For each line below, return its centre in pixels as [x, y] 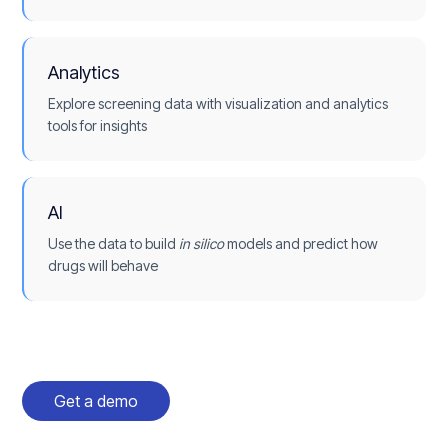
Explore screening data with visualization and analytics [218, 104]
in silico [202, 244]
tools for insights [98, 126]
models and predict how [301, 244]
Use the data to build [114, 244]
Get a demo [96, 401]
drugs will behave [103, 266]
